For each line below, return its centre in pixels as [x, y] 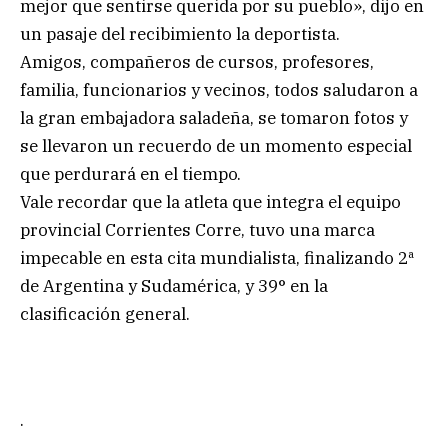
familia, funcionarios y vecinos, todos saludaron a [219, 89]
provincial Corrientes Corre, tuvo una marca [197, 229]
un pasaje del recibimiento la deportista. [180, 33]
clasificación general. [105, 313]
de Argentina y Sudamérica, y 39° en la [174, 285]
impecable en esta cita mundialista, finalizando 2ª [217, 257]
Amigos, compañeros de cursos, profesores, [197, 61]
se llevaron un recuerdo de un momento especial [216, 145]
